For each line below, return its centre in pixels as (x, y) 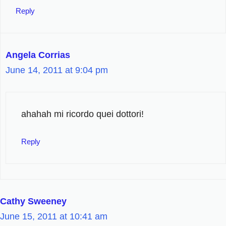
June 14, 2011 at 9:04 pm (57, 70)
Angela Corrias (38, 55)
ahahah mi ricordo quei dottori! (82, 114)
